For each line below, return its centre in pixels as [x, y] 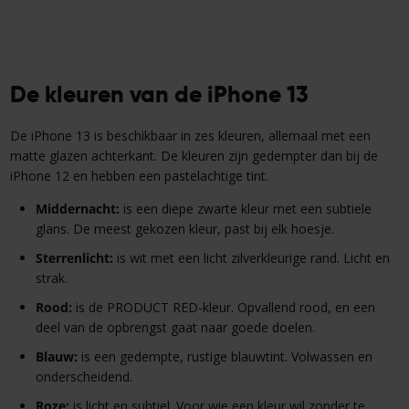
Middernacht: [77, 209]
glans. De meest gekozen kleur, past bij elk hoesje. [184, 229]
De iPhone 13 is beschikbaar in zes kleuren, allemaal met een [190, 136]
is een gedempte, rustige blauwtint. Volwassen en [225, 357]
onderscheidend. [84, 377]
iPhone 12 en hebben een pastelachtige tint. [139, 176]
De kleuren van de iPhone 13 [159, 94]
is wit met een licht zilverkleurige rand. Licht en [251, 258]
